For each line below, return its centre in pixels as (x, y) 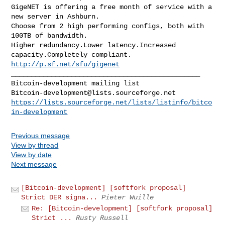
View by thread (35, 145)
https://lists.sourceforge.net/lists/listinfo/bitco (112, 102)
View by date (32, 154)
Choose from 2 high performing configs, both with (108, 26)
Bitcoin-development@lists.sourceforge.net (94, 93)
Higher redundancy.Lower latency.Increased (94, 45)
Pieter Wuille (128, 197)
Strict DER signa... (60, 197)
